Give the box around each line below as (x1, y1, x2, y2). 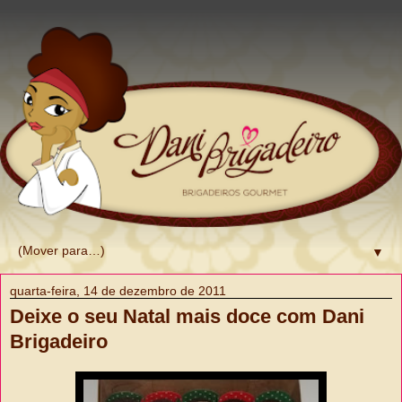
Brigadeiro (10, 330, 108, 353)
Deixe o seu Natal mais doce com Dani (10, 305, 364, 328)
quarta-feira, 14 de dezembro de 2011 (10, 284, 226, 298)
